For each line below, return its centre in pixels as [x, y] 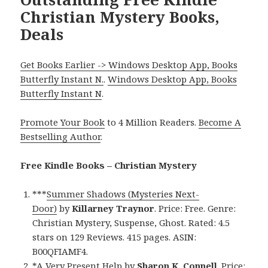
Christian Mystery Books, [120, 17]
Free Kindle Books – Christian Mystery [109, 165]
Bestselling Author [61, 137]
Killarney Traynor [113, 208]
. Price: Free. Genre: [195, 208]
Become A [220, 122]
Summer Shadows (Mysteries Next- [123, 194]
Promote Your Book [63, 122]
